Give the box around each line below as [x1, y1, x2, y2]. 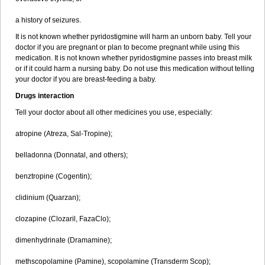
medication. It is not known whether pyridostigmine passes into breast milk [15, 54, 252, 62]
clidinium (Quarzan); [15, 193, 80, 202]
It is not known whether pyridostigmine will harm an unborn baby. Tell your [15, 33, 251, 41]
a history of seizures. [15, 16, 81, 24]
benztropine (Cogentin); [15, 172, 92, 180]
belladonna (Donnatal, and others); [15, 151, 128, 159]
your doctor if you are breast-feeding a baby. [15, 75, 156, 83]
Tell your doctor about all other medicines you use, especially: [15, 108, 212, 117]
